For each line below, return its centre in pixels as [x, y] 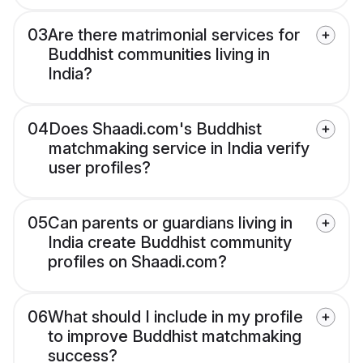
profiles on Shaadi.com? [137, 262]
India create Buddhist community [170, 243]
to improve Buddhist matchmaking [175, 337]
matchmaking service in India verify [179, 149]
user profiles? [100, 168]
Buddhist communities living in [159, 55]
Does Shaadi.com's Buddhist [155, 129]
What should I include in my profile [175, 317]
